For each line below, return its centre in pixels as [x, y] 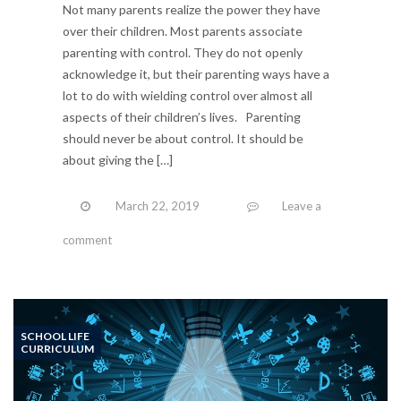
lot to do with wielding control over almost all [188, 96]
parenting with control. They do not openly [183, 53]
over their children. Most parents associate [183, 31]
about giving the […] [118, 160]
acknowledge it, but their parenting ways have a [196, 74]
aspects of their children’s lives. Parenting [182, 117]
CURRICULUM [57, 349]
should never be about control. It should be [183, 139]
